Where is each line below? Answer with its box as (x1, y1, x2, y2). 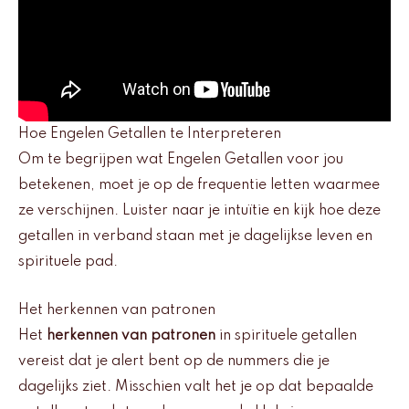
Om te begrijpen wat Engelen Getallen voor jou (18, 152, 343, 168)
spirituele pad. (18, 255, 118, 270)
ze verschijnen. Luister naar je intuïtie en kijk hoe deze (18, 204, 381, 219)
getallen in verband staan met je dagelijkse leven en (18, 229, 372, 245)
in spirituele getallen (215, 328, 357, 343)
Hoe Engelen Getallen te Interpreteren (18, 127, 281, 142)
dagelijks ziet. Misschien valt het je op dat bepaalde (18, 379, 373, 394)
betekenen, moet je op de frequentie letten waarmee (18, 178, 380, 194)
